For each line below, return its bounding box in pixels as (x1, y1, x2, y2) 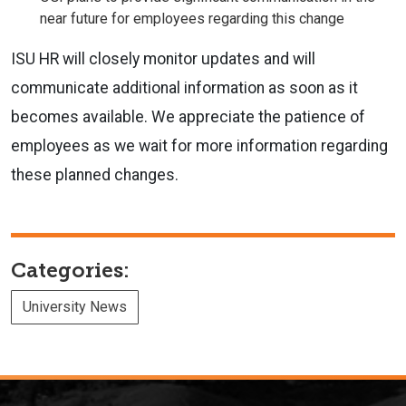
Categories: (11, 257, 130, 283)
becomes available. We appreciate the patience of (11, 107, 365, 126)
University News (23, 297, 127, 315)
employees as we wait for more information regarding (11, 136, 388, 155)
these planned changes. (11, 165, 179, 184)
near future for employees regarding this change (40, 9, 344, 27)
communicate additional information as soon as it (11, 78, 358, 97)
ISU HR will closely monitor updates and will (11, 49, 315, 68)
